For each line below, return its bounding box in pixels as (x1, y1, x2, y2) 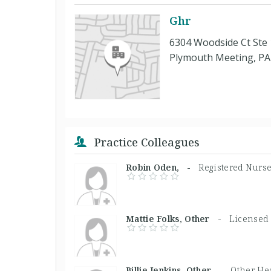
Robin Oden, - (126, 161, 199, 173)
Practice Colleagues (91, 134, 200, 149)
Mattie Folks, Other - (126, 212, 229, 224)
